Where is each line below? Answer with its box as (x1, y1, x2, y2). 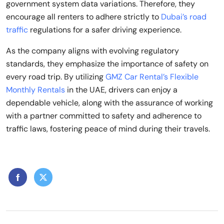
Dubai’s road (161, 11, 206, 22)
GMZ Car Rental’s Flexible (105, 71, 198, 82)
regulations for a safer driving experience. (28, 24, 181, 35)
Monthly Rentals (6, 84, 65, 95)
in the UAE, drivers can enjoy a (65, 84, 177, 95)
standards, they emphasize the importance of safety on (6, 58, 208, 69)
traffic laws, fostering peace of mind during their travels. (6, 123, 210, 134)
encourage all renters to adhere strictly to (6, 11, 161, 22)
